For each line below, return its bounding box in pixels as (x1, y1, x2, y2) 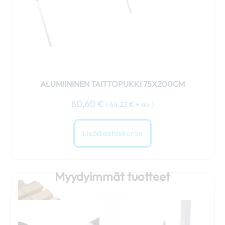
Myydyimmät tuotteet (55, 169, 170, 184)
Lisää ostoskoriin (82, 128, 143, 138)
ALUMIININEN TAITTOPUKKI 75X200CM (40, 79, 185, 89)
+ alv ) (134, 100, 154, 109)
